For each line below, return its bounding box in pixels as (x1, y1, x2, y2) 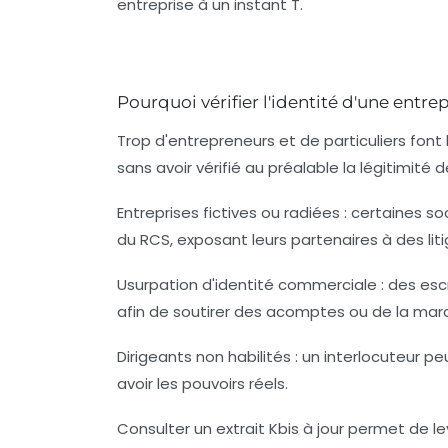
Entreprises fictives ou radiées (117, 201, 340, 223)
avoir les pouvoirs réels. (117, 372, 288, 394)
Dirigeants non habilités (117, 345, 291, 367)
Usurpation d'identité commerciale (117, 273, 377, 295)
